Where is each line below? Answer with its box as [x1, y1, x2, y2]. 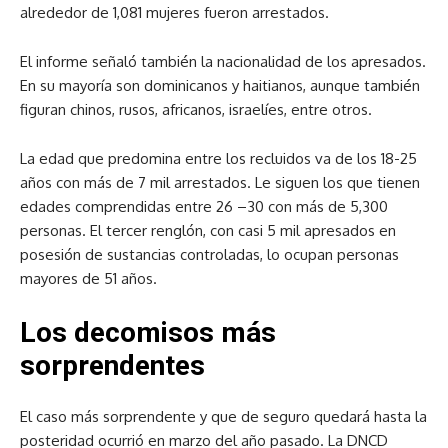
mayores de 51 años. [20, 269, 157, 288]
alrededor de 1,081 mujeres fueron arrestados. [20, 3, 329, 22]
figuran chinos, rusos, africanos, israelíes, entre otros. [20, 100, 372, 119]
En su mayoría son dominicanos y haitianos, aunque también [20, 76, 420, 95]
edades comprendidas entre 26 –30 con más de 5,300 [20, 197, 388, 216]
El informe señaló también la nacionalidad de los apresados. [20, 52, 426, 71]
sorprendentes [20, 349, 205, 382]
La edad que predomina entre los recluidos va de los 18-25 [20, 149, 417, 168]
